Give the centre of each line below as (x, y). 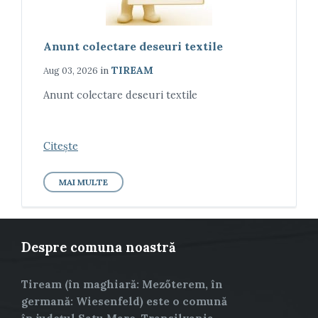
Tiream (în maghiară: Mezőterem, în (122, 284)
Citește (61, 146)
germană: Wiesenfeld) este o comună (124, 301)
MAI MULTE (83, 182)
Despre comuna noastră (99, 247)
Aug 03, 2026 (71, 70)
